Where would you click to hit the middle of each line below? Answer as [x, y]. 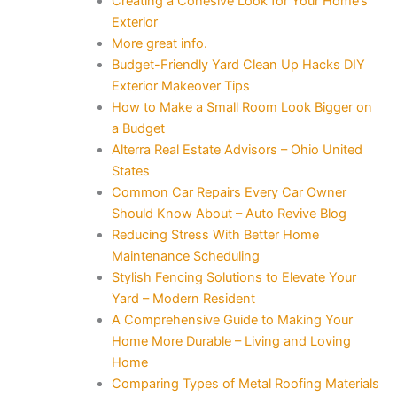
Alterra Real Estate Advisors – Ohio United [237, 149]
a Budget [138, 128]
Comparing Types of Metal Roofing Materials [245, 383]
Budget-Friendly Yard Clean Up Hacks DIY [238, 64]
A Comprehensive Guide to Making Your [232, 319]
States [130, 171]
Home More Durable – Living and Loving [231, 341]
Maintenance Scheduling [185, 256]
